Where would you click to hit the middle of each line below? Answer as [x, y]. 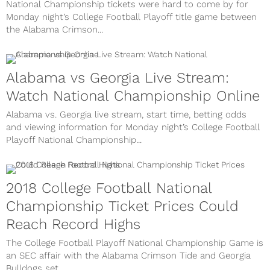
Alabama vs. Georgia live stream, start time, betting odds [126, 115]
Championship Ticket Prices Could [122, 206]
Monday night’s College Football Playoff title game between [131, 17]
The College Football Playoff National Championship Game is [135, 243]
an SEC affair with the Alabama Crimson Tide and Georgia [128, 256]
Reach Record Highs [73, 224]
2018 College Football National [109, 188]
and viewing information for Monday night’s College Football [133, 127]
